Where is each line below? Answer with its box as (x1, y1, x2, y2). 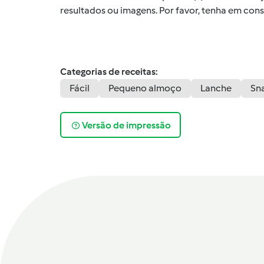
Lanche (200, 82, 232, 94)
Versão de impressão (81, 119, 171, 131)
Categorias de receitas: (60, 66, 158, 78)
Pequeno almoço (108, 82, 181, 94)
